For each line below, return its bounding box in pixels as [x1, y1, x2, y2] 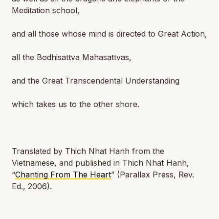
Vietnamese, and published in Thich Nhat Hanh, [12, 158, 189, 168]
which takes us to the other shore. [12, 99, 139, 109]
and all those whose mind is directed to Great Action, [12, 29, 207, 39]
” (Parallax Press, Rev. [111, 170, 194, 179]
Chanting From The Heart [15, 170, 111, 179]
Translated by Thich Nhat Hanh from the [12, 146, 164, 156]
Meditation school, [12, 5, 80, 15]
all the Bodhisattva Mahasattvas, [12, 52, 131, 62]
